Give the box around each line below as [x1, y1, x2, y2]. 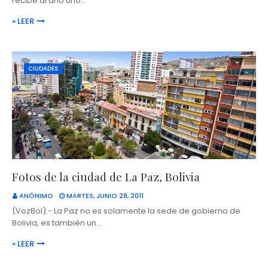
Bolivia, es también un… [12, 217, 102, 229]
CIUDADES [28, 64, 59, 74]
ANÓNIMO [19, 191, 53, 201]
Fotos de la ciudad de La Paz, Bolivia [12, 169, 200, 185]
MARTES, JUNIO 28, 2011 [66, 191, 144, 201]
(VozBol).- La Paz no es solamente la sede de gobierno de [12, 205, 240, 217]
